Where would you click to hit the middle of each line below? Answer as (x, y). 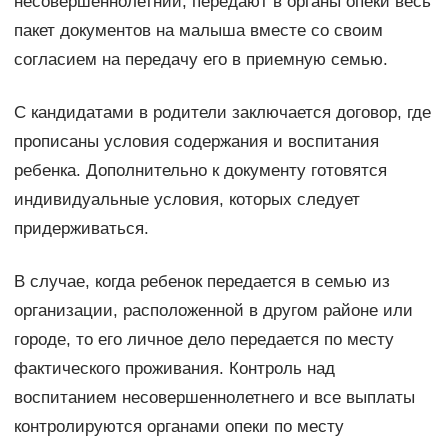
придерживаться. (81, 229)
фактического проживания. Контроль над (174, 369)
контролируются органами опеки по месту (178, 427)
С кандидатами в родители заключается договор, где (222, 113)
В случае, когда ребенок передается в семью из (201, 282)
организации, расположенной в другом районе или (213, 311)
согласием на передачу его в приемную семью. (200, 60)
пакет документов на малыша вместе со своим (198, 31)
